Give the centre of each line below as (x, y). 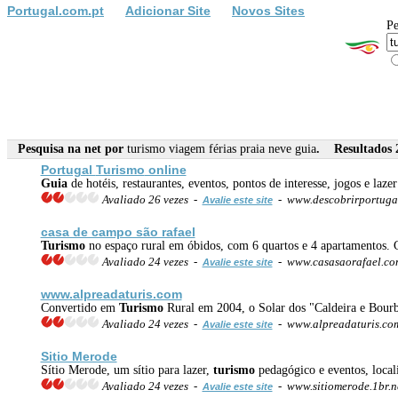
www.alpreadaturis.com (111, 294)
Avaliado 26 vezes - (151, 199)
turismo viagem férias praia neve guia (222, 148)
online (165, 169)
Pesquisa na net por (67, 148)
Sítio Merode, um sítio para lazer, (127, 370)
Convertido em (80, 307)
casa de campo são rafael (118, 231)
